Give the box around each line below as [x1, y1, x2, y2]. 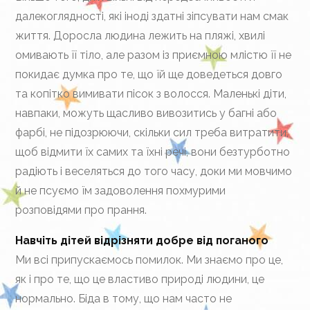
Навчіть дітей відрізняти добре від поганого [15, 234, 269, 247]
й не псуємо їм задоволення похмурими [15, 184, 226, 197]
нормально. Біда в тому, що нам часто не [15, 292, 232, 305]
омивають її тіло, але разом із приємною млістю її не [15, 48, 292, 62]
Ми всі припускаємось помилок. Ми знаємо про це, [15, 253, 284, 266]
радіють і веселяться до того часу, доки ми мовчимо [15, 165, 293, 178]
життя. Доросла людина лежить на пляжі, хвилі [15, 29, 266, 42]
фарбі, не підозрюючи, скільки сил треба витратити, [15, 126, 289, 139]
